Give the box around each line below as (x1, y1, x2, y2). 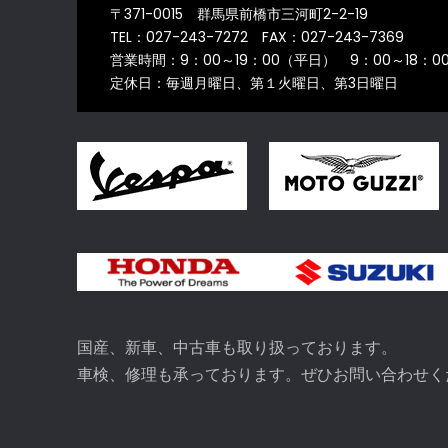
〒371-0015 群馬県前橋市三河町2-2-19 (110, 3, 369, 24)
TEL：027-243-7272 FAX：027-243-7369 (110, 26, 405, 47)
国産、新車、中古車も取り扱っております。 (77, 336, 397, 360)
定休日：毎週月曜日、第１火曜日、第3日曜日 (110, 72, 399, 93)
